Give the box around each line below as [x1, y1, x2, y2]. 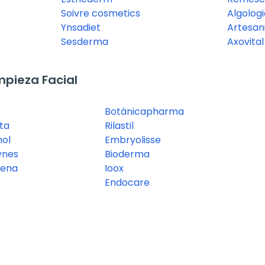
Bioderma [105, 147, 150, 161]
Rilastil [105, 119, 134, 133]
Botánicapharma [105, 105, 184, 119]
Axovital [227, 35, 264, 49]
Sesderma [60, 35, 108, 49]
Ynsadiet [60, 21, 101, 35]
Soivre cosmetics [60, 7, 140, 21]
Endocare [105, 176, 150, 190]
